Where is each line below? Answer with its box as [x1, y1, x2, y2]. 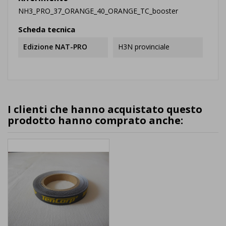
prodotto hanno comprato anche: [8, 114, 183, 128]
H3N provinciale [118, 42, 169, 52]
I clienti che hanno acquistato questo [8, 102, 202, 117]
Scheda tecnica [18, 24, 75, 35]
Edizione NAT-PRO [23, 42, 87, 52]
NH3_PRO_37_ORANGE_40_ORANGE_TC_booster [18, 6, 178, 16]
